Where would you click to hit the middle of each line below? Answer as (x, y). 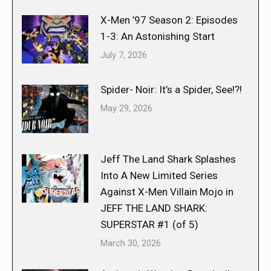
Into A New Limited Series (159, 175)
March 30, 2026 (131, 243)
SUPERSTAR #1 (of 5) (149, 224)
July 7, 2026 (124, 55)
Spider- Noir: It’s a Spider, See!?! (171, 89)
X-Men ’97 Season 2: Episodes (169, 20)
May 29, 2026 (126, 108)
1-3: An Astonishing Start (158, 36)
